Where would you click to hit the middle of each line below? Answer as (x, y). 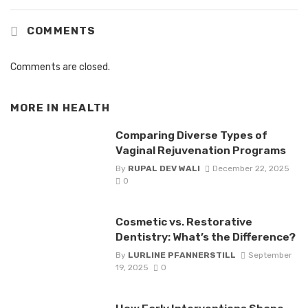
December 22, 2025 (251, 169)
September (270, 255)
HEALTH (86, 108)
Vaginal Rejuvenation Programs (200, 150)
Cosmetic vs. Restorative (184, 222)
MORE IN (36, 108)
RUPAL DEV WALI (164, 169)
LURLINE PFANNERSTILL (181, 255)
